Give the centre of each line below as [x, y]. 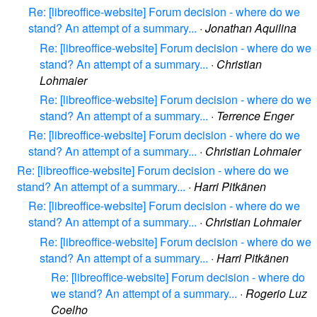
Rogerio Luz [276, 293]
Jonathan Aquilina [251, 28]
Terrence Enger [255, 115]
